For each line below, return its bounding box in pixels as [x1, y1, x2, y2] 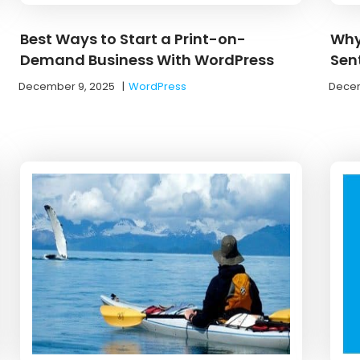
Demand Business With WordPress [20, 49, 275, 70]
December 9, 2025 [18, 78, 116, 94]
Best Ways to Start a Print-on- [20, 28, 247, 49]
